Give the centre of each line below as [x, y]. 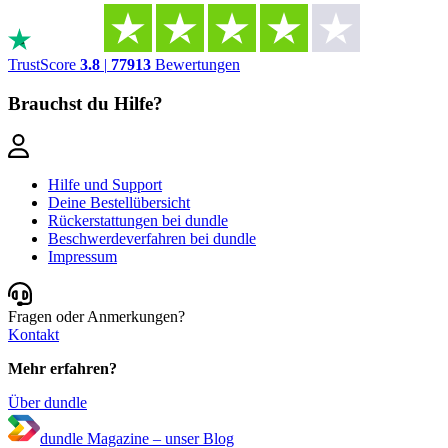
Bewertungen [197, 65]
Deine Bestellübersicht [119, 202]
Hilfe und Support [105, 184]
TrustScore [44, 65]
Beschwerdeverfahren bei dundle [152, 238]
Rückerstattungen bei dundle [138, 220]
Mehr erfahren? [62, 368]
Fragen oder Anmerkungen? [96, 316]
